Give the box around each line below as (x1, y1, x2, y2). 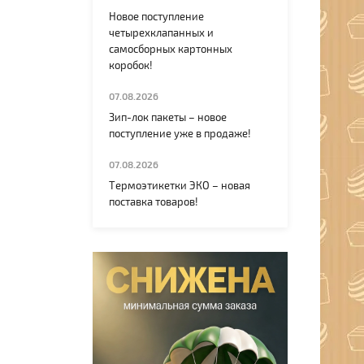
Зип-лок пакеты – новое (109, 111, 227, 125)
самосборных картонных (109, 43, 233, 57)
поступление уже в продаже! (109, 128, 252, 141)
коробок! (109, 59, 154, 73)
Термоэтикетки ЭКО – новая (109, 180, 251, 193)
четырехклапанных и (109, 27, 214, 41)
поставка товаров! (109, 196, 199, 210)
